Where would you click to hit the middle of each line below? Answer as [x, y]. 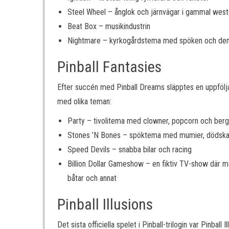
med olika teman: [84, 101]
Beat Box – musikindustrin [109, 26]
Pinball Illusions [105, 204]
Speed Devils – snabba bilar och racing [130, 150]
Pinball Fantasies [109, 67]
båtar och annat [92, 178]
